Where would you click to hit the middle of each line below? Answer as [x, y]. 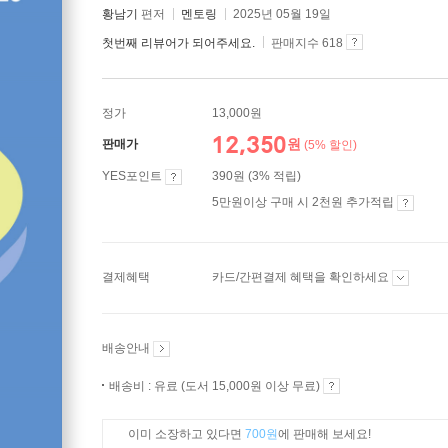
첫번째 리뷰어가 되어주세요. [178, 43]
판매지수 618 [307, 43]
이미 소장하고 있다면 [186, 434]
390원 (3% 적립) [256, 176]
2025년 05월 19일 [282, 14]
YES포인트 [133, 176]
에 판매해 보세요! [324, 434]
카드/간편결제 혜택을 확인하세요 [302, 277]
